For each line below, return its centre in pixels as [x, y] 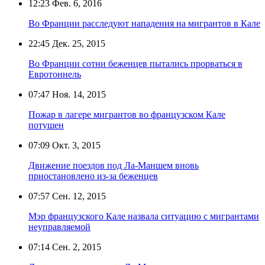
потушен [46, 125]
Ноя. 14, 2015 [78, 94]
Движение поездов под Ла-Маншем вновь [114, 165]
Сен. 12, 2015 [78, 196]
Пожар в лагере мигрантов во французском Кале [127, 114]
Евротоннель [55, 74]
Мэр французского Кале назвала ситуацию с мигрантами [144, 216]
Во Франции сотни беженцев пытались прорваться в [135, 63]
